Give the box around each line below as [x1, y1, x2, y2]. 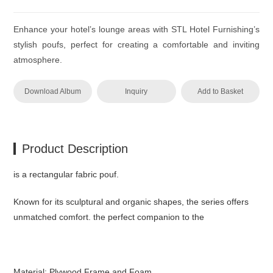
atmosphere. [13, 54, 63, 65]
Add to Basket [197, 87, 243, 96]
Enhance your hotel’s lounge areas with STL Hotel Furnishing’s [13, 24, 260, 34]
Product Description [22, 141, 129, 155]
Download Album [24, 87, 82, 96]
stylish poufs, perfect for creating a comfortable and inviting [13, 39, 260, 49]
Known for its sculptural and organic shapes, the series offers [13, 196, 249, 207]
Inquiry [125, 87, 148, 96]
